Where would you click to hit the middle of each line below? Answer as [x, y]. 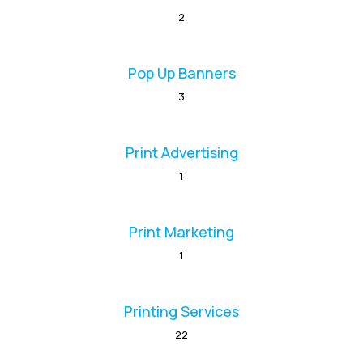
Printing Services [181, 312]
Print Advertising [181, 153]
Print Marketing [181, 232]
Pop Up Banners [181, 73]
